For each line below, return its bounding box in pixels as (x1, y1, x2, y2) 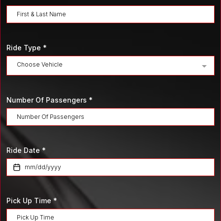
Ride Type (6, 43, 43, 52)
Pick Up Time (6, 196, 53, 205)
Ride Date (6, 146, 42, 154)
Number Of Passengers (6, 96, 89, 104)
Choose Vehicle (17, 61, 63, 68)
